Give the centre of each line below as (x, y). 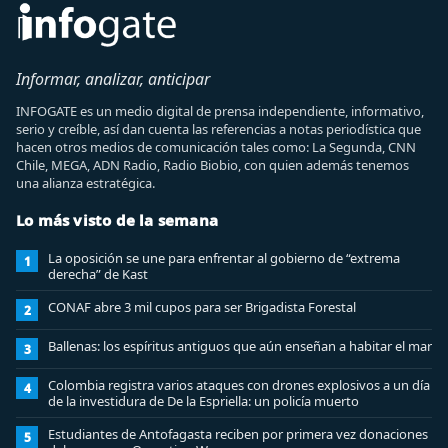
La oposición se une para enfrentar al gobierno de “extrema (224, 258)
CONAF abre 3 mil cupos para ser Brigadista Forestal (202, 307)
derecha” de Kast (98, 274)
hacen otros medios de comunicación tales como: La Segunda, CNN (216, 147)
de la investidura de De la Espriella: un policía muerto (203, 401)
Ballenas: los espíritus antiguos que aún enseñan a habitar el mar (240, 346)
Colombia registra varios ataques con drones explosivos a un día (239, 385)
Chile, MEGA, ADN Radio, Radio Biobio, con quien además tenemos (212, 165)
